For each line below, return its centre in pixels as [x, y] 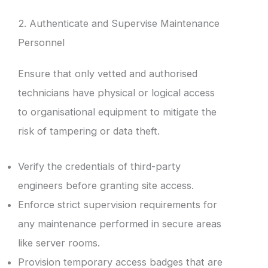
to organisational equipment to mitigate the [117, 112]
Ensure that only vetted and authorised [108, 74]
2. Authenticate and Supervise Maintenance [119, 24]
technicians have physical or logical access [116, 93]
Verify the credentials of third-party [99, 166]
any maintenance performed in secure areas [120, 223]
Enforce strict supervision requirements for [118, 204]
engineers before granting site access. [106, 185]
